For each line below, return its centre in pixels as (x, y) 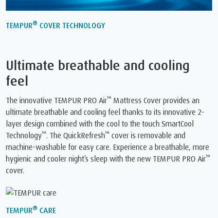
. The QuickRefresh (76, 135)
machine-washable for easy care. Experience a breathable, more (108, 147)
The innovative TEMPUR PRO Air (56, 100)
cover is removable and (147, 135)
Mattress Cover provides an (155, 100)
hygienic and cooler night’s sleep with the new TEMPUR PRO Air (106, 159)
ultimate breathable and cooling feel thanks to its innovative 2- (105, 112)
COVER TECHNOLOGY (71, 25)
